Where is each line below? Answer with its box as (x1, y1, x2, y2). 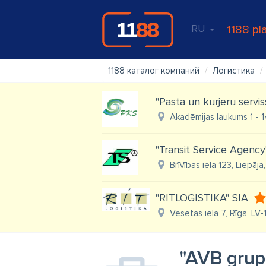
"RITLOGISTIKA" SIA (156, 191, 248, 204)
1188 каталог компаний (108, 65, 199, 76)
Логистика (213, 65, 255, 76)
